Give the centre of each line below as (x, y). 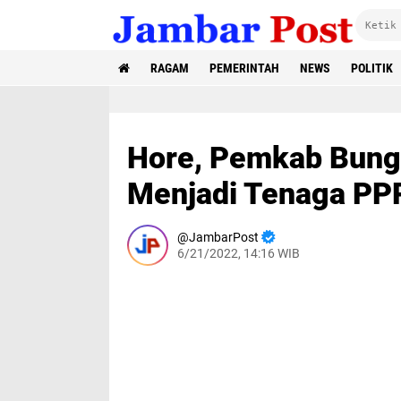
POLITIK (372, 68)
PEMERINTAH (244, 68)
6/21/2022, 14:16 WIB (239, 253)
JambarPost (224, 237)
